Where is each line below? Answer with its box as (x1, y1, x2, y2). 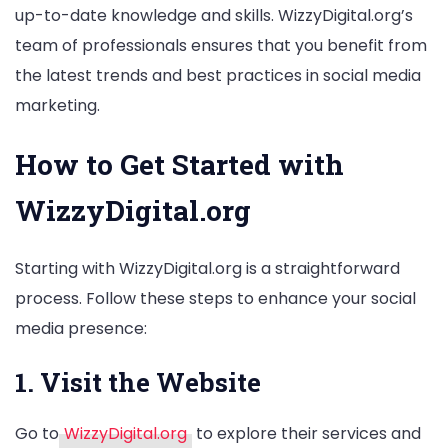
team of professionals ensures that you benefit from (15, 33, 427, 57)
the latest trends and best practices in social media (15, 63, 421, 87)
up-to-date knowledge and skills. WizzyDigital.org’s (15, 3, 413, 27)
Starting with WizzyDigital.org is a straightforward (15, 257, 400, 281)
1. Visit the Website (15, 365, 261, 400)
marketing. (15, 93, 100, 117)
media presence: (15, 317, 147, 341)
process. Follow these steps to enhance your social (15, 287, 416, 311)
